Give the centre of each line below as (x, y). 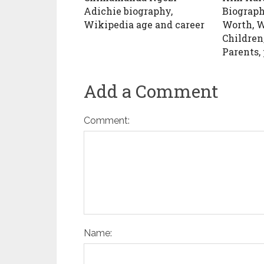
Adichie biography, (128, 11)
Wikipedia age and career (144, 24)
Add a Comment (151, 91)
